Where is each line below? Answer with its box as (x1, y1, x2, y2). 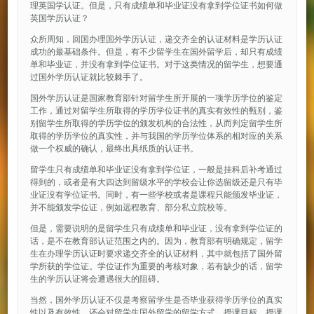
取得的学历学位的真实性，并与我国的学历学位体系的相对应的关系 (29, 130, 282, 142)
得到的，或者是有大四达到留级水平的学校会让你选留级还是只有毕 (29, 176, 282, 189)
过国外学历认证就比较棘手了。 (29, 71, 148, 83)
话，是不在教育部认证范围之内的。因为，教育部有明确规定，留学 (29, 235, 282, 247)
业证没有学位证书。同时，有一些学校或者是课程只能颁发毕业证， (29, 189, 282, 201)
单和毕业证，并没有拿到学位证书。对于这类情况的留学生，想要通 (29, 58, 282, 71)
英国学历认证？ (29, 12, 89, 25)
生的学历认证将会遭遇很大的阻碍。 (29, 273, 165, 285)
